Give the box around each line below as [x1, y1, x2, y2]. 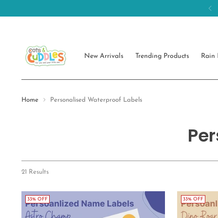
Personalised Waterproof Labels [50, 97, 143, 103]
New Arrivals [84, 52, 124, 60]
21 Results [21, 169, 49, 175]
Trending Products [135, 52, 190, 60]
